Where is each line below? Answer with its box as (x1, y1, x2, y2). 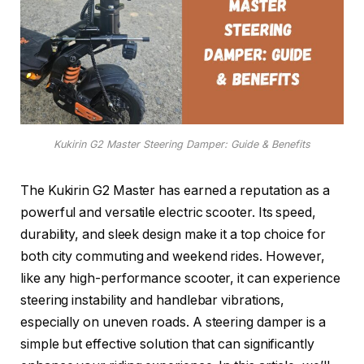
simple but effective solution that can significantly (20, 336, 314, 353)
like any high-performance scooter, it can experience (20, 271, 340, 287)
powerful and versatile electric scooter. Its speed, (20, 205, 316, 221)
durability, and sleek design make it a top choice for (20, 227, 326, 243)
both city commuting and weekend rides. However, (20, 249, 326, 265)
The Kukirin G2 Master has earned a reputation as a (20, 183, 331, 199)
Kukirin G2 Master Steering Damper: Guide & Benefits (54, 138, 310, 151)
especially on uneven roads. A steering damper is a (20, 314, 327, 331)
